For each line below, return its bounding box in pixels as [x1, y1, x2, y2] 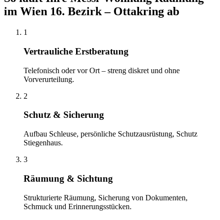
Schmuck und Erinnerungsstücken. [24, 202, 132, 211]
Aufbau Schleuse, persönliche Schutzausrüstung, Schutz [24, 130, 197, 138]
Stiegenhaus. [24, 138, 63, 147]
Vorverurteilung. [24, 75, 74, 83]
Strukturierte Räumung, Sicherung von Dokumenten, [24, 193, 188, 202]
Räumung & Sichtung [24, 173, 113, 184]
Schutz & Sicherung [24, 110, 104, 120]
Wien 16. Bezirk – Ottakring [20, 5, 164, 18]
